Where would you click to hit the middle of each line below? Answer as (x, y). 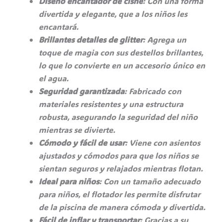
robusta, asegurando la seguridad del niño (118, 116)
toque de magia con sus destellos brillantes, (121, 52)
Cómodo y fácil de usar (82, 142)
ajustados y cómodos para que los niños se (119, 155)
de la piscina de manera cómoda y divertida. (122, 207)
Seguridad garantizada (82, 91)
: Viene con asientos (163, 142)
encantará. (59, 26)
